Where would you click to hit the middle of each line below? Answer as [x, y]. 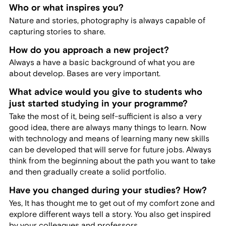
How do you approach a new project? [89, 50]
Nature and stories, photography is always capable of [107, 20]
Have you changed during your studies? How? [108, 191]
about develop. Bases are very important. [84, 74]
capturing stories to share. [57, 32]
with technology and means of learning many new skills [109, 139]
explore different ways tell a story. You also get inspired [110, 214]
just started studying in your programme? [98, 104]
